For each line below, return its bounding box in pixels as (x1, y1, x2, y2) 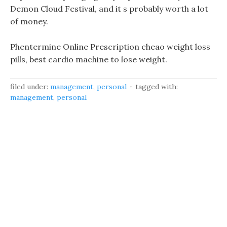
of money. (10, 16, 48, 26)
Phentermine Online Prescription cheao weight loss (10, 42, 210, 52)
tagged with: (135, 82, 178, 91)
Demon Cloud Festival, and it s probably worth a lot (10, 4, 208, 14)
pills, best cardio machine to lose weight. (10, 54, 167, 64)
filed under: (10, 82, 50, 91)
